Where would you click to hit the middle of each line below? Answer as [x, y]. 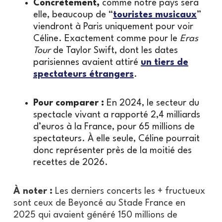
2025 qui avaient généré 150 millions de [95, 215]
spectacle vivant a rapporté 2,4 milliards [116, 115]
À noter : [34, 191]
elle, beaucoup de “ [73, 15]
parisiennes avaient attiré [87, 62]
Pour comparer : [70, 103]
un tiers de [164, 62]
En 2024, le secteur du [153, 103]
